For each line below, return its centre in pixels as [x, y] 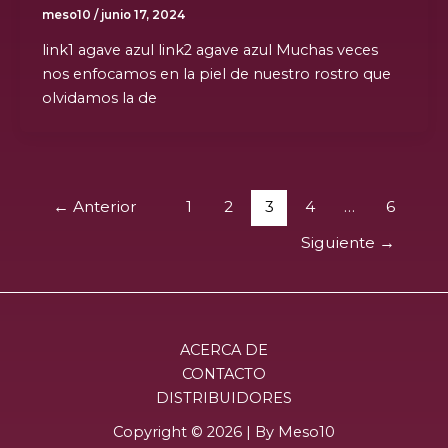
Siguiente [340, 243]
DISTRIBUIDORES [224, 398]
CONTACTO [224, 374]
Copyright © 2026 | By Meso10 [224, 432]
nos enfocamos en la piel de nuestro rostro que [216, 73]
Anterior [102, 206]
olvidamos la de [99, 97]
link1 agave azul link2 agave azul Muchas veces [209, 49]
